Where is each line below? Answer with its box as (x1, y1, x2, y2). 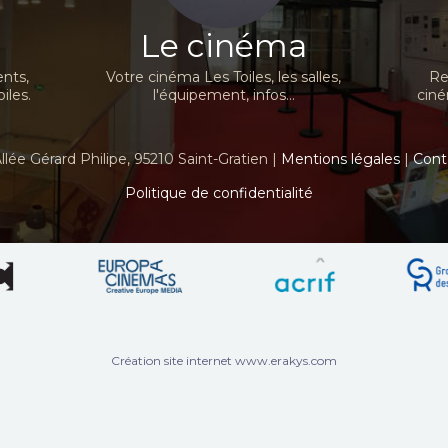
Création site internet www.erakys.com (111, 352, 337, 368)
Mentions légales (280, 150, 400, 168)
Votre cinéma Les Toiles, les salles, (106, 68, 342, 86)
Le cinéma (140, 26, 308, 65)
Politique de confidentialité (125, 184, 313, 202)
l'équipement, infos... (152, 86, 295, 104)
